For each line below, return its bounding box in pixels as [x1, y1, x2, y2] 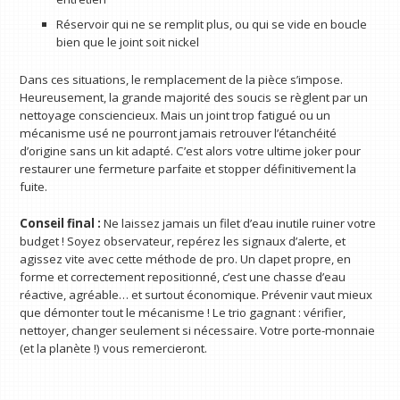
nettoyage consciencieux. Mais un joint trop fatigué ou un [20, 106, 331, 123]
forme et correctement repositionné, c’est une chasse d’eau [20, 269, 346, 286]
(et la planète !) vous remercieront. [20, 340, 208, 357]
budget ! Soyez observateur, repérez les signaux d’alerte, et [20, 233, 346, 250]
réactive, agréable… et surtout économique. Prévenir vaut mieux [20, 287, 373, 304]
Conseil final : [20, 215, 102, 232]
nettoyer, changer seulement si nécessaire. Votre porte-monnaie [20, 322, 376, 339]
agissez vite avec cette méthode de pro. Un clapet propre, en [20, 251, 352, 268]
